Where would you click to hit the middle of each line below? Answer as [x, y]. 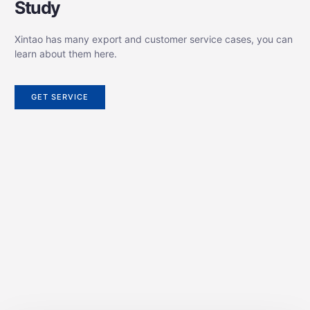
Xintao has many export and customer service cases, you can [154, 39]
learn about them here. [66, 54]
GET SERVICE [60, 97]
